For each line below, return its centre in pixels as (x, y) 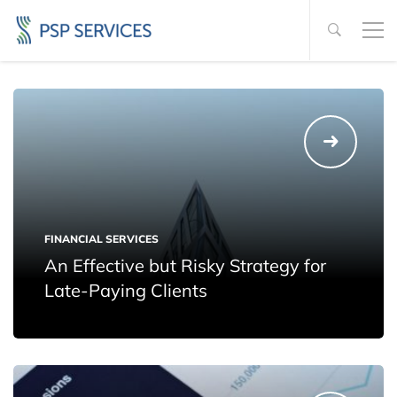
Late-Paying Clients (126, 291)
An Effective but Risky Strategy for (185, 266)
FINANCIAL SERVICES (101, 239)
